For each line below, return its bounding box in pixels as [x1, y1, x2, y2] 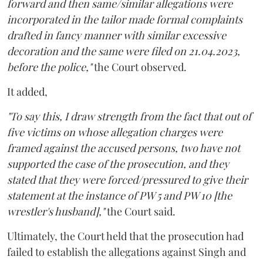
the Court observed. [94, 60, 187, 74]
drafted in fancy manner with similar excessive [7, 28, 226, 42]
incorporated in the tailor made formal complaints [7, 12, 242, 26]
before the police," [7, 60, 94, 74]
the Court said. [104, 204, 176, 218]
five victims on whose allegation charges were [7, 125, 222, 139]
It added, [7, 85, 48, 99]
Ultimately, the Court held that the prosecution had [7, 229, 244, 243]
